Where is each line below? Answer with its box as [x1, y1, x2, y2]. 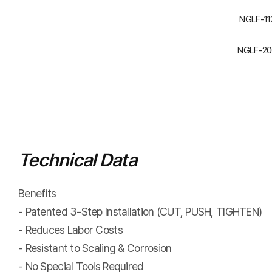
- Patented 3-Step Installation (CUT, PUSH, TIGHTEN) [18, 205, 262, 218]
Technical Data [18, 149, 137, 171]
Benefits [18, 187, 56, 200]
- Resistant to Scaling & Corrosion [18, 242, 172, 254]
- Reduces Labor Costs [18, 223, 123, 236]
